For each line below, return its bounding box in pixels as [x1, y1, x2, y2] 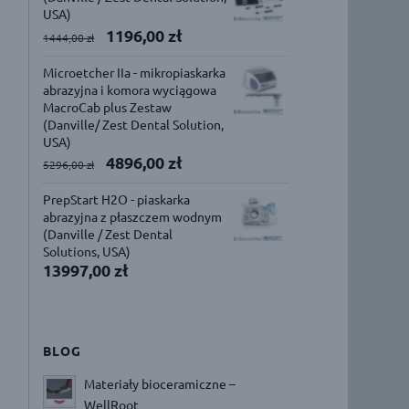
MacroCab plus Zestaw [43, 99, 173, 115]
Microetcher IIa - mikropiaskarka [43, 64, 226, 80]
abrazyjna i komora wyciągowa [43, 81, 217, 98]
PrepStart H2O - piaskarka [43, 191, 191, 207]
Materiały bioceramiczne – [84, 375, 236, 392]
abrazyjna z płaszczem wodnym [43, 208, 223, 225]
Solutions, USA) [43, 243, 131, 259]
